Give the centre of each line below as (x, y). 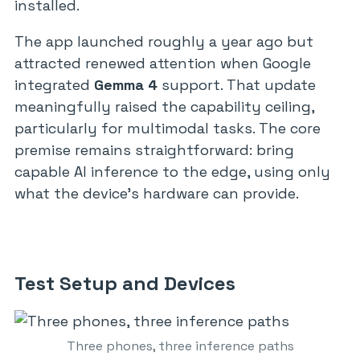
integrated (54, 85)
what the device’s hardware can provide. (157, 193)
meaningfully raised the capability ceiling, (164, 106)
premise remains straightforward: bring (154, 150)
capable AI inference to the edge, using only (172, 172)
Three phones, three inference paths (180, 346)
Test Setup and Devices (125, 283)
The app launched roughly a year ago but (164, 41)
